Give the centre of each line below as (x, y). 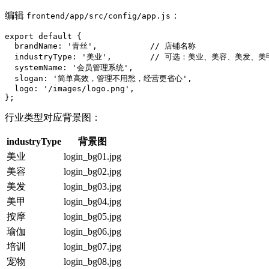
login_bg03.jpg (92, 187)
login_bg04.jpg (92, 202)
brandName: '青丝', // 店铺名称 (100, 46)
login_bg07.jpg (92, 247)
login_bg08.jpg (92, 262)
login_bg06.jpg (92, 232)
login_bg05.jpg (92, 217)
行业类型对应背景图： (53, 118)
